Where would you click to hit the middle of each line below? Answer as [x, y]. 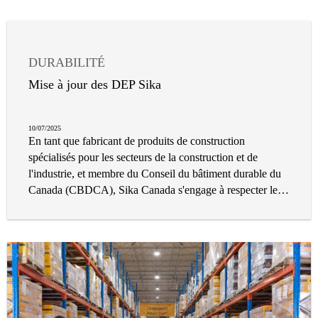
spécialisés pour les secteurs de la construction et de [143, 158]
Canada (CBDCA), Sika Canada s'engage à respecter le [153, 190]
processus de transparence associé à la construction [142, 207]
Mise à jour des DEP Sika [95, 85]
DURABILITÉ [67, 63]
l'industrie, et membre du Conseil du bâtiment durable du [155, 174]
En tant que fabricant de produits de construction [137, 141]
